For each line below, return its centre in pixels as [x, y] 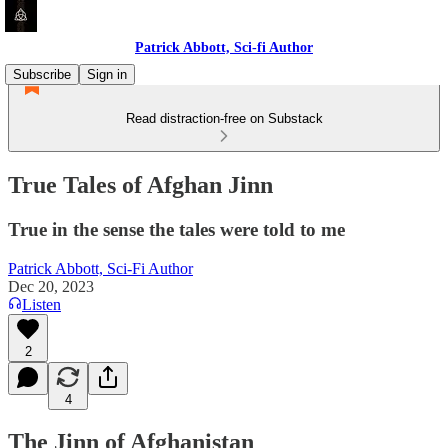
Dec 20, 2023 [51, 286]
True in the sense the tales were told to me [176, 229]
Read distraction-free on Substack [224, 118]
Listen [41, 304]
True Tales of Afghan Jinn [140, 184]
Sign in [107, 74]
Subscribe [42, 74]
